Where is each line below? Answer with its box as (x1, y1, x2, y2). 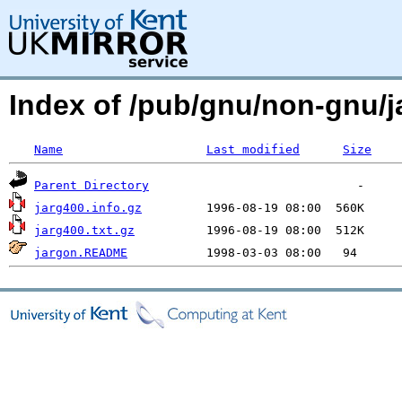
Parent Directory (34, 179, 149, 192)
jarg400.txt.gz (34, 223, 135, 237)
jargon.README (34, 246, 127, 259)
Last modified (206, 143, 300, 156)
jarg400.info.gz (34, 201, 142, 214)
